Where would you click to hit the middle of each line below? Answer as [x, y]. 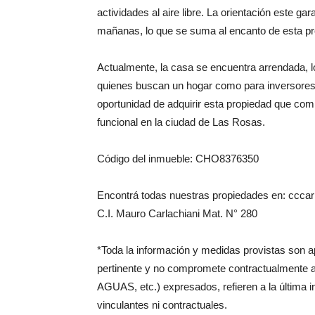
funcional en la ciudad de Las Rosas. [181, 122]
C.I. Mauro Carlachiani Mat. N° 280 [177, 213]
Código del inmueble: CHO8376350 [178, 159]
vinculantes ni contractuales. [162, 305]
